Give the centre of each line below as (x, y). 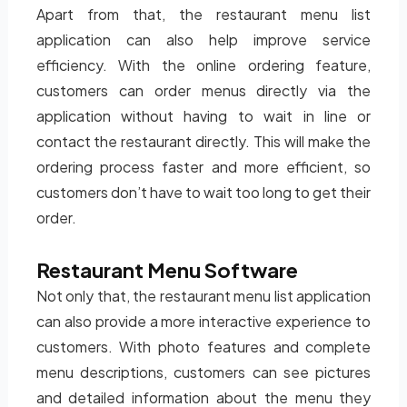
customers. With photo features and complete (203, 347)
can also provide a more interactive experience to (203, 321)
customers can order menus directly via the (203, 90)
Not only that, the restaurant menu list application (203, 296)
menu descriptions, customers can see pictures (203, 372)
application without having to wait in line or (203, 116)
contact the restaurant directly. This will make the (203, 141)
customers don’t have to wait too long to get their (203, 192)
